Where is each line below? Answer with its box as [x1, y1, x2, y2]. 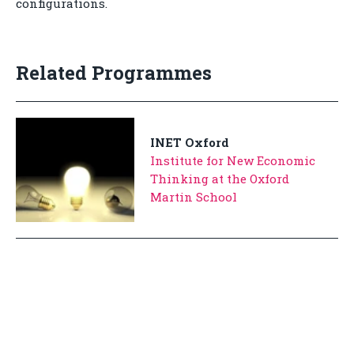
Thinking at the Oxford [150, 171, 289, 186]
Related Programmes [16, 60, 212, 85]
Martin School [150, 189, 237, 205]
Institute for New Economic [150, 153, 315, 168]
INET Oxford [150, 134, 229, 150]
